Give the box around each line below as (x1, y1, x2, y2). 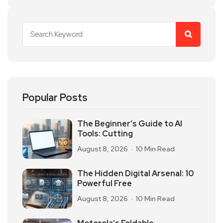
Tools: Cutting (77, 128, 133, 139)
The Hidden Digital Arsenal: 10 (77, 168, 194, 179)
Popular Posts (22, 91, 88, 104)
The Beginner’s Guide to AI (77, 118, 182, 129)
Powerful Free (77, 178, 132, 189)
